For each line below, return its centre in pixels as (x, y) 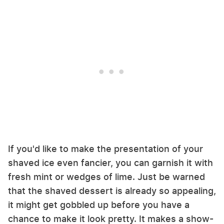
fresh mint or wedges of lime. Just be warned (106, 177)
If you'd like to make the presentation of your (105, 149)
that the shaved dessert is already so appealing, (112, 191)
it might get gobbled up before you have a (99, 205)
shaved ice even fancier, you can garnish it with (110, 163)
